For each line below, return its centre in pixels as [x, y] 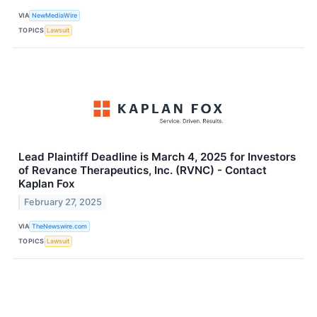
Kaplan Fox [47, 183]
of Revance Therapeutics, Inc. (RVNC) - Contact [143, 170]
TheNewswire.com [60, 226]
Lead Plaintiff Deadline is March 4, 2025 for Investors [157, 156]
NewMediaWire [55, 16]
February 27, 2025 [63, 202]
